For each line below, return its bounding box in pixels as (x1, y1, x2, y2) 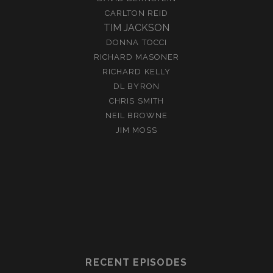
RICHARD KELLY (102, 66, 171, 76)
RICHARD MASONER (93, 52, 180, 62)
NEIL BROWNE (105, 110, 168, 120)
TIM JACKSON (104, 21, 169, 34)
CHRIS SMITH (109, 96, 164, 105)
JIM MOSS (115, 125, 158, 135)
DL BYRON (113, 81, 160, 91)
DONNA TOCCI (106, 37, 167, 47)
